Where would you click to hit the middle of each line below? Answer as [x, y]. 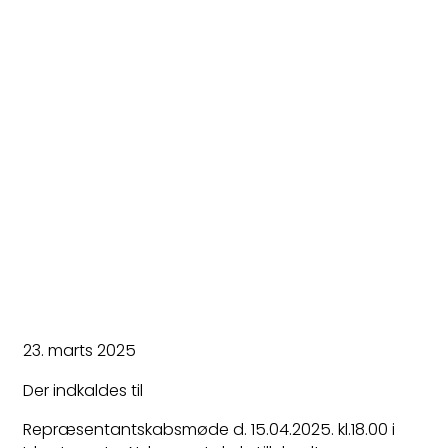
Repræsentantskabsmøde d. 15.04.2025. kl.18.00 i [209, 429]
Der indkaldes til [83, 390]
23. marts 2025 [79, 351]
